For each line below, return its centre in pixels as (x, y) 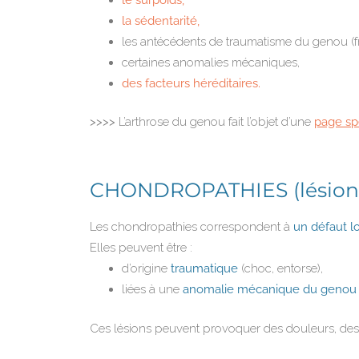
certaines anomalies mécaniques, (211, 62)
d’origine (146, 269)
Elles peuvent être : (141, 248)
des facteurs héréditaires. (191, 83)
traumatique (206, 269)
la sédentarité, (161, 20)
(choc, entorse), (282, 269)
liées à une (152, 290)
